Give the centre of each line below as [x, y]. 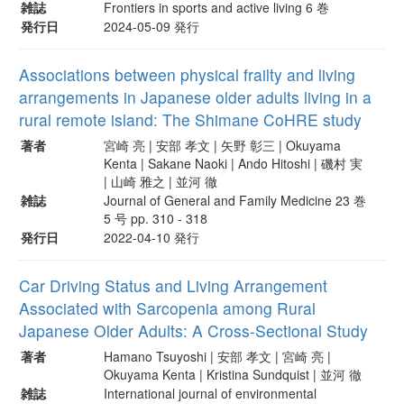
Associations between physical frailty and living [187, 74]
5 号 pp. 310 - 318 [156, 218]
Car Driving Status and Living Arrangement [173, 285]
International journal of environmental [210, 393]
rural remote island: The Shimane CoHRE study [190, 119]
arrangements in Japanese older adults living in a [195, 96]
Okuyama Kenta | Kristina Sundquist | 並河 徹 [233, 374]
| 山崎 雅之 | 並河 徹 [161, 181]
